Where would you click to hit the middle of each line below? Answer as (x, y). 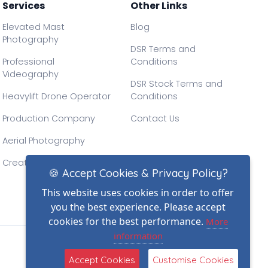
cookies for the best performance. (127, 221)
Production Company (49, 118)
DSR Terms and (163, 49)
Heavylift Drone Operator (57, 96)
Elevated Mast (34, 27)
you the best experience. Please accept (138, 207)
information (138, 236)
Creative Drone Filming (52, 163)
